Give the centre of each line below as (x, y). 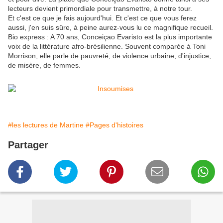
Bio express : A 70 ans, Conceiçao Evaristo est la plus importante (110, 37)
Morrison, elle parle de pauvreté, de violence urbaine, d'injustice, (110, 56)
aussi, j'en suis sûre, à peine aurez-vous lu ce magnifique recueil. (111, 28)
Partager (28, 145)
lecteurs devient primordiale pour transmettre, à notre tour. (100, 9)
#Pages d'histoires (114, 125)
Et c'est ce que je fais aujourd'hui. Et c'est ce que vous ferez (102, 18)
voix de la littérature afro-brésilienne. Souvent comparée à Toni (107, 47)
